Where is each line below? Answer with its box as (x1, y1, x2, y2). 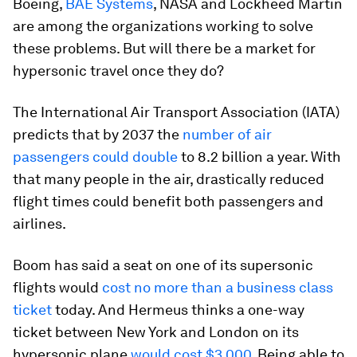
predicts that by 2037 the (13, 125, 182, 143)
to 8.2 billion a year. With (178, 147, 341, 165)
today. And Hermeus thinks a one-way (52, 300, 304, 318)
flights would (13, 278, 102, 296)
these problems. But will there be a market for (13, 39, 316, 57)
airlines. (13, 214, 66, 232)
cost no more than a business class (102, 278, 333, 296)
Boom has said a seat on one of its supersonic (13, 256, 313, 273)
